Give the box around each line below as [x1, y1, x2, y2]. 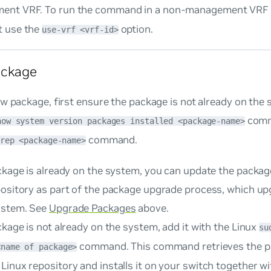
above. [135, 201, 169, 215]
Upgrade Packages [49, 201, 136, 215]
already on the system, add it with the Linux [51, 220, 260, 234]
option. [118, 22, 153, 36]
